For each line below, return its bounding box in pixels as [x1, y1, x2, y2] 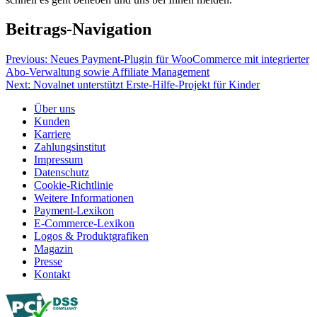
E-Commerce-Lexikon [34, 217, 134, 230]
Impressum [34, 154, 83, 166]
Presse [34, 255, 62, 268]
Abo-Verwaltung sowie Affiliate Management [6, 66, 209, 79]
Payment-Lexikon [34, 204, 114, 217]
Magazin [34, 243, 73, 255]
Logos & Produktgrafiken [34, 230, 149, 243]
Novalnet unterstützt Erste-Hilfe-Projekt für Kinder [33, 79, 260, 91]
